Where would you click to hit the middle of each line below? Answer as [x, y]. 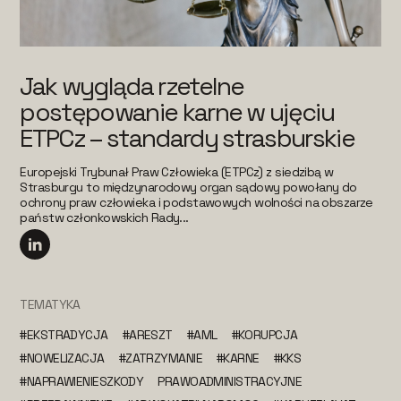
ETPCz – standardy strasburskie [187, 137]
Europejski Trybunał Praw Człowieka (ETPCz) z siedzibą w [177, 171]
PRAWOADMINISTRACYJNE [230, 381]
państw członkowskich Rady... [104, 217]
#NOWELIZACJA [62, 358]
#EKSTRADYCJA [64, 334]
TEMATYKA [50, 304]
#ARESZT [147, 334]
